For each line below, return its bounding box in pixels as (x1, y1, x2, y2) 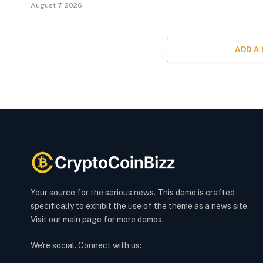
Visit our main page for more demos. (31, 215, 164, 225)
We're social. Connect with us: (31, 241, 141, 251)
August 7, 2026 (31, 1, 82, 10)
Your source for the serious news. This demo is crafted (31, 188, 235, 198)
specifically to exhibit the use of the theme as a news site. (31, 201, 249, 211)
